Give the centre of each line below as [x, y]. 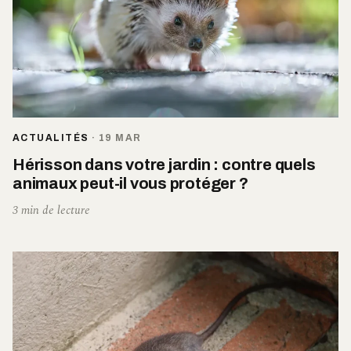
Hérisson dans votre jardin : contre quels [164, 164]
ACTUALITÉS [51, 138]
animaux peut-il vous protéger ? [130, 183]
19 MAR [120, 138]
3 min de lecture [51, 210]
